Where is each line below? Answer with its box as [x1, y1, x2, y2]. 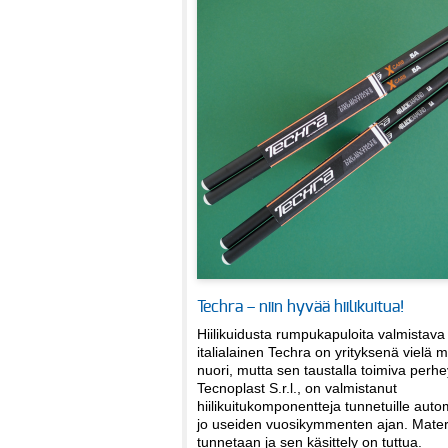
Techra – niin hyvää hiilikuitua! [197, 299, 404, 316]
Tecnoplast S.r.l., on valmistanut [197, 380, 397, 397]
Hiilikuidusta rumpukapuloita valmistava [197, 326, 445, 343]
